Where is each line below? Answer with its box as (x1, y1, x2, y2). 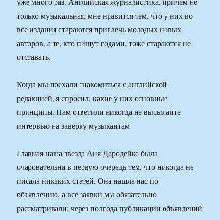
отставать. (17, 52, 51, 62)
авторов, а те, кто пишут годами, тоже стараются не (17, 38, 191, 49)
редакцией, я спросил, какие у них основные (17, 93, 168, 104)
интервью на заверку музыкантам (17, 120, 130, 131)
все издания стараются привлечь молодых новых (17, 24, 182, 35)
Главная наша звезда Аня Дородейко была (17, 148, 158, 159)
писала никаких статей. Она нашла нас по (17, 175, 159, 186)
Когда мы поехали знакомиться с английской (17, 79, 167, 90)
